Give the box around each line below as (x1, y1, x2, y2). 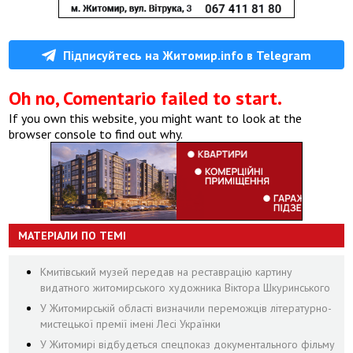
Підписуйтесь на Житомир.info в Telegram (63, 46, 311, 63)
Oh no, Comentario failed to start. (9, 85, 283, 110)
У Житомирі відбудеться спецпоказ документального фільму (40, 336, 336, 351)
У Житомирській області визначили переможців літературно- (40, 300, 333, 315)
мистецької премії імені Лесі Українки (40, 316, 221, 331)
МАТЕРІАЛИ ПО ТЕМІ (18, 228, 127, 243)
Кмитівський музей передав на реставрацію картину (40, 264, 293, 279)
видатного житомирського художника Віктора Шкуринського (40, 280, 331, 295)
